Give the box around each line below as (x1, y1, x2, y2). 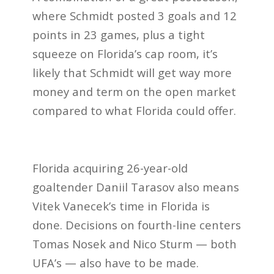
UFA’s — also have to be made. (32, 254, 199, 270)
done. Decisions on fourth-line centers (32, 217, 241, 232)
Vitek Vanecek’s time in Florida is (32, 198, 210, 213)
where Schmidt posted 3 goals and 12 (32, 8, 237, 24)
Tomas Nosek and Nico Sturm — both (32, 235, 237, 251)
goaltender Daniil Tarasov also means (32, 179, 239, 194)
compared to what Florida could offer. (32, 103, 236, 119)
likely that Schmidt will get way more (32, 65, 232, 81)
